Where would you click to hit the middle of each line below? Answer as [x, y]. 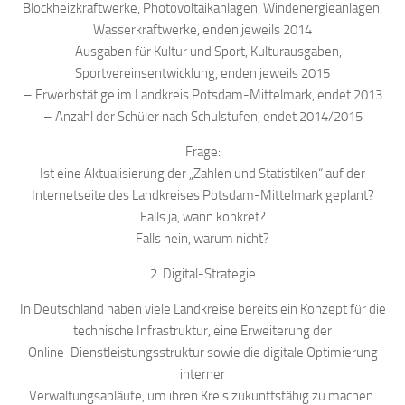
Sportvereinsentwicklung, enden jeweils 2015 [202, 73]
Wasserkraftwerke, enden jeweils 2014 [202, 30]
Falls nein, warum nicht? [202, 239]
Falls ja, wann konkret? [202, 217]
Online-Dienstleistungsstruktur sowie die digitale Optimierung [202, 353]
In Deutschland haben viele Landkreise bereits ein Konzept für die [202, 309]
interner [202, 374]
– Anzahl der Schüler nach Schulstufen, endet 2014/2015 [202, 117]
